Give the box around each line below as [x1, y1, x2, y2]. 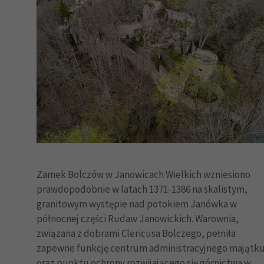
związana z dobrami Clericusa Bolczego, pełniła [37, 227, 236, 240]
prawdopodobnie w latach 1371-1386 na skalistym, [37, 183, 247, 196]
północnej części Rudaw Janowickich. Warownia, [37, 212, 239, 226]
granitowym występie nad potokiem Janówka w [37, 197, 237, 211]
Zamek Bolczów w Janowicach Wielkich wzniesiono [37, 168, 250, 181]
